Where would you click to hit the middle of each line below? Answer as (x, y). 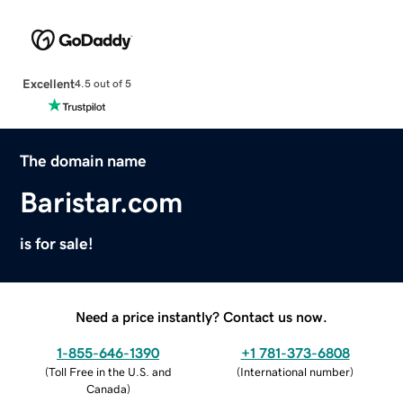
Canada (106, 389)
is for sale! (57, 243)
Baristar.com (102, 202)
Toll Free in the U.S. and (110, 372)
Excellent (48, 83)
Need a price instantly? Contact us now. (201, 316)
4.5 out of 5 (103, 84)
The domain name (84, 161)
